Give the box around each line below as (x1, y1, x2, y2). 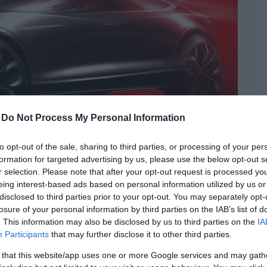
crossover (48, 223, 77, 231)
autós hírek (9, 223, 45, 231)
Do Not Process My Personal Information (1, 112, 185, 123)
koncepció (101, 223, 133, 231)
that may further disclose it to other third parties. (49, 229, 232, 239)
